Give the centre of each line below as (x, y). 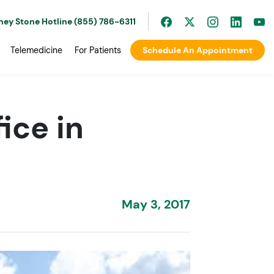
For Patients (98, 50)
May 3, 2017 (156, 204)
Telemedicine (36, 50)
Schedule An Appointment (198, 50)
